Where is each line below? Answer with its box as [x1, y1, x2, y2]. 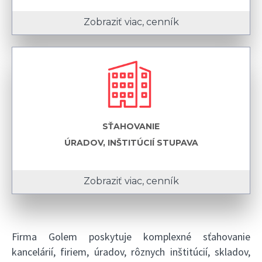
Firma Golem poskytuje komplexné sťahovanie [12, 230, 250, 244]
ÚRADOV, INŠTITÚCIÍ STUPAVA [64, 137, 198, 149]
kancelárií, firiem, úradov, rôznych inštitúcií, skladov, [12, 245, 250, 259]
